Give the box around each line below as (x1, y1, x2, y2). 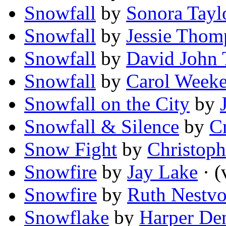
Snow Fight (24, 138, 117, 160)
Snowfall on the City (24, 93, 190, 115)
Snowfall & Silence (24, 116, 179, 138)
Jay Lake (127, 161, 198, 183)
